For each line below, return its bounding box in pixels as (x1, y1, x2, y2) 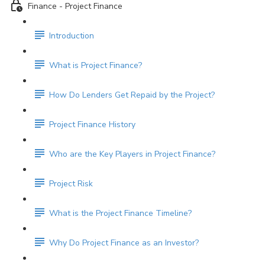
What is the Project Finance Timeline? (49, 208, 192, 219)
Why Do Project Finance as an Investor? (49, 237, 199, 249)
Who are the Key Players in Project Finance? (49, 148, 215, 160)
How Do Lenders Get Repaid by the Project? (49, 89, 215, 101)
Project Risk (49, 178, 93, 190)
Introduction (49, 30, 94, 42)
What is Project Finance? (49, 60, 142, 72)
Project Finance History (49, 119, 135, 131)
